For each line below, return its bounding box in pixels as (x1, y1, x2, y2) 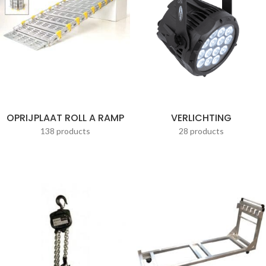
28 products (178, 126, 224, 136)
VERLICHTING (170, 111, 232, 125)
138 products (40, 126, 90, 136)
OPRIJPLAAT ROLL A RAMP (6, 111, 124, 125)
